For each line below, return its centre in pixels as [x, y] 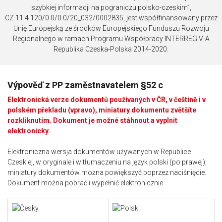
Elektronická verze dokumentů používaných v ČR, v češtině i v [107, 99]
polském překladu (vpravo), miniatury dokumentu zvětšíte [102, 110]
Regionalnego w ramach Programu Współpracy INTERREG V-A [111, 38]
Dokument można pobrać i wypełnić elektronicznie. [86, 183]
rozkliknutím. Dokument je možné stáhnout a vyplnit [92, 120]
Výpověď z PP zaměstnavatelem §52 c [85, 85]
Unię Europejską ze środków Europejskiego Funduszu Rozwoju [111, 28]
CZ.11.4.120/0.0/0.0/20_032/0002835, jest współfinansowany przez [111, 18]
